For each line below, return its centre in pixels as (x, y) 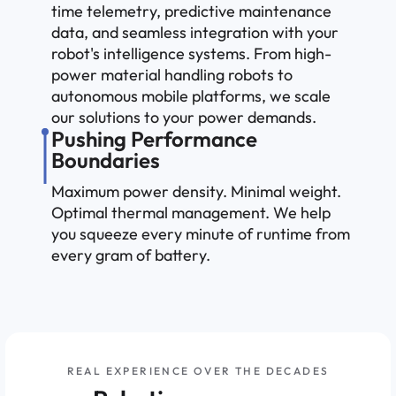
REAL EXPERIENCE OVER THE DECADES (198, 371)
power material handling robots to (172, 75)
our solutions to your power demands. (184, 117)
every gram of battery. (131, 255)
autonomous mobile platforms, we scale (191, 96)
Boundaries (106, 160)
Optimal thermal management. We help (191, 213)
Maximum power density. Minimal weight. (196, 191)
